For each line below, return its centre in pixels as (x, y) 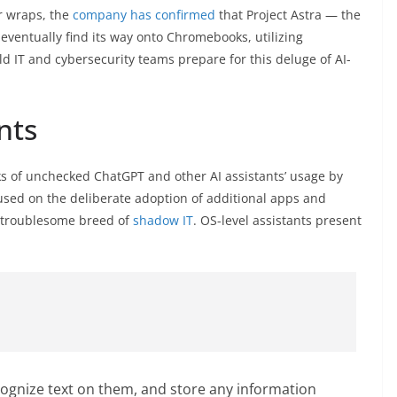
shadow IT (163, 220)
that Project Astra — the (288, 14)
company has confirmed (144, 14)
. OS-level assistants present (277, 220)
